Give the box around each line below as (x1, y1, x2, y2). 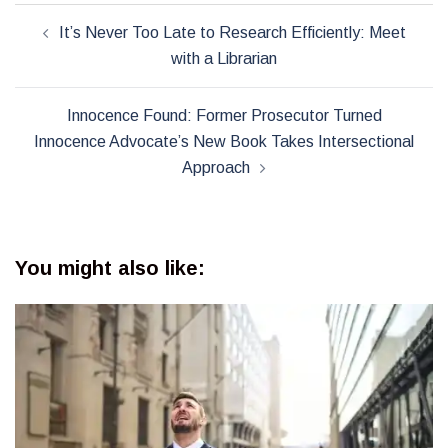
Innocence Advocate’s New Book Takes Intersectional (34, 132, 414, 150)
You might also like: (15, 256, 205, 279)
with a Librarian (171, 49, 277, 67)
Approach (182, 158, 250, 176)
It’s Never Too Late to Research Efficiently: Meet (58, 23, 406, 41)
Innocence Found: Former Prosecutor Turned (66, 106, 382, 124)
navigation (14, 30, 138, 58)
